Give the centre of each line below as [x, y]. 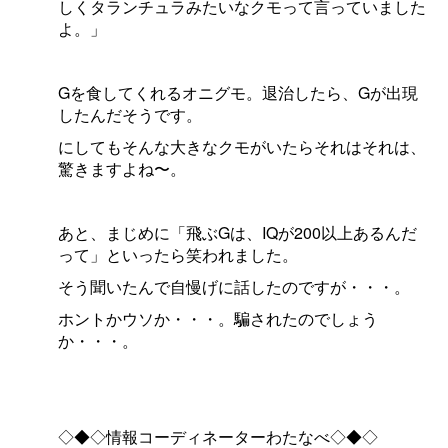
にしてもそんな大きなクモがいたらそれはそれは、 [241, 146]
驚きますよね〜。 [121, 168]
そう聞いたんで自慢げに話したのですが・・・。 [233, 286]
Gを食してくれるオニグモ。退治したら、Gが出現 [237, 92]
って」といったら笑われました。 [177, 254]
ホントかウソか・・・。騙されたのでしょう [217, 318]
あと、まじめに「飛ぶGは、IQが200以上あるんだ [237, 232]
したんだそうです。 [129, 114]
